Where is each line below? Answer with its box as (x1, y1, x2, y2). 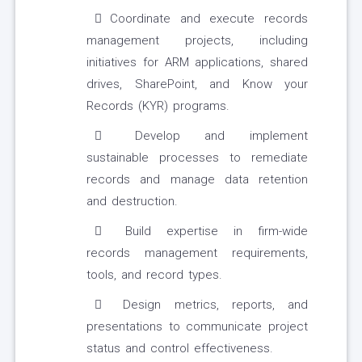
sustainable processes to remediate (86, 150, 308, 166)
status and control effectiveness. (86, 341, 273, 356)
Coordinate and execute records (110, 11, 308, 27)
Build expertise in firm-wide (110, 224, 308, 239)
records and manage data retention (86, 172, 308, 187)
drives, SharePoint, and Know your (86, 77, 308, 92)
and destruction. (86, 194, 178, 209)
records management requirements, (86, 246, 308, 261)
